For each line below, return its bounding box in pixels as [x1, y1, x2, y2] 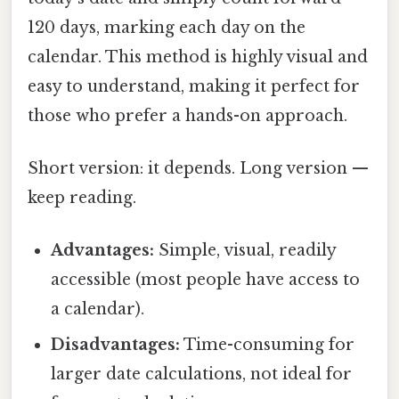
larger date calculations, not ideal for [51, 364, 353, 385]
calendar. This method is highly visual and [28, 46, 368, 67]
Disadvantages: [51, 335, 181, 355]
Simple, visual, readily [154, 240, 337, 261]
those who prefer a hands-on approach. [28, 105, 347, 126]
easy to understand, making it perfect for [28, 76, 360, 96]
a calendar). [51, 299, 145, 320]
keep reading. [28, 188, 136, 208]
